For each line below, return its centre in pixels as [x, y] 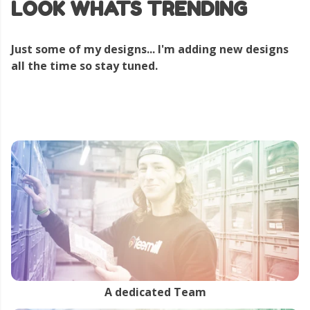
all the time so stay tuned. [84, 65]
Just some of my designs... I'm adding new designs [150, 49]
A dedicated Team [155, 292]
